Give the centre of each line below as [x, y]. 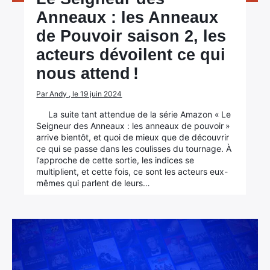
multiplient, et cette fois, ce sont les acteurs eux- [132, 171]
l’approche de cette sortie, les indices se [115, 160]
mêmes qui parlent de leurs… [93, 183]
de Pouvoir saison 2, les [131, 36]
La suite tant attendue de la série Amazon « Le [140, 114]
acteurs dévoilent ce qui [131, 55]
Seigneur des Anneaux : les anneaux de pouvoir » [133, 126]
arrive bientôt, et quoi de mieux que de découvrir [133, 137]
